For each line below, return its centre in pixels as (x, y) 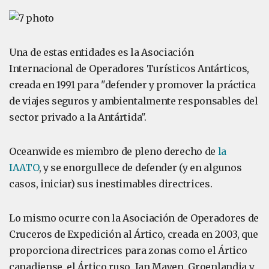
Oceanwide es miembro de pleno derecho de (113, 151)
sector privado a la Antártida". (78, 117)
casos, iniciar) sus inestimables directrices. (111, 184)
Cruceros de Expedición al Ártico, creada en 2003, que (134, 234)
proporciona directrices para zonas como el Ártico (128, 250)
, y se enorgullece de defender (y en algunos (140, 168)
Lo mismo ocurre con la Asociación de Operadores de (134, 218)
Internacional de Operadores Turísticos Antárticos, (129, 68)
